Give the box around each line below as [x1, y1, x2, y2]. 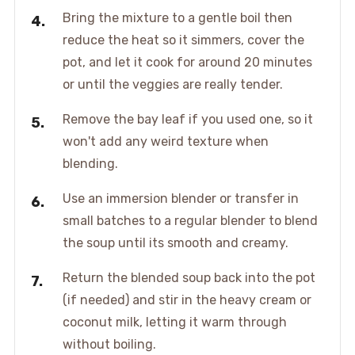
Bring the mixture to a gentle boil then [62, 10, 292, 26]
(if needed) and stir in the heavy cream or [62, 292, 311, 308]
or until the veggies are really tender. [62, 77, 283, 93]
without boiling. [62, 337, 156, 353]
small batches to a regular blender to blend [62, 213, 318, 229]
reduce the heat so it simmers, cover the [62, 32, 304, 48]
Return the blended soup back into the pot [62, 270, 315, 286]
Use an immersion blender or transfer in [62, 191, 299, 207]
